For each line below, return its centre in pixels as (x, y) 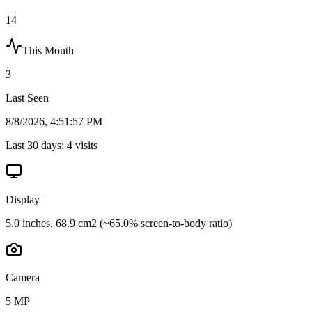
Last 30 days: (36, 145)
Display (23, 199)
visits (85, 145)
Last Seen (27, 97)
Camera (23, 277)
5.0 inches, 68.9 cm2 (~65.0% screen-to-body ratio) (119, 223)
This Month (48, 50)
